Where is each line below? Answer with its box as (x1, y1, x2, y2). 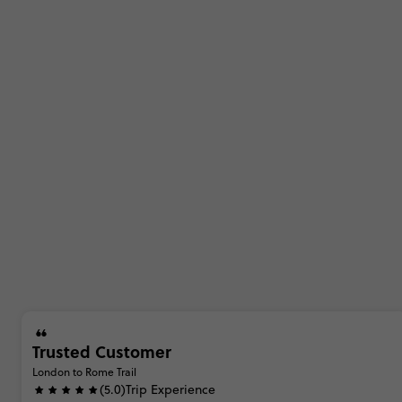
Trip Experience (126, 380, 215, 398)
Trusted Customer (32, 340, 171, 363)
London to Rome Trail (32, 364, 136, 380)
